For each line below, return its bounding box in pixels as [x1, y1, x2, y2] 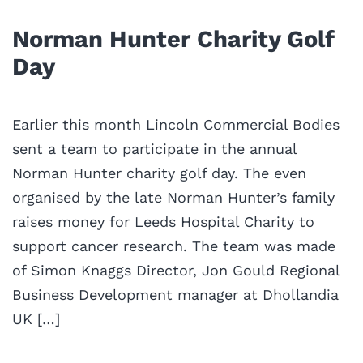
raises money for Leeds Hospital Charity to [12, 212, 314, 230]
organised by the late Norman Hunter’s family [12, 188, 335, 206]
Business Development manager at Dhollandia [12, 285, 339, 303]
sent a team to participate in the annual [12, 139, 297, 157]
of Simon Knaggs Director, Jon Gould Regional [12, 261, 340, 279]
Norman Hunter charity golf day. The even [12, 164, 306, 181]
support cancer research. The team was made [12, 237, 335, 254]
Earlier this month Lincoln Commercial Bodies [12, 115, 340, 133]
